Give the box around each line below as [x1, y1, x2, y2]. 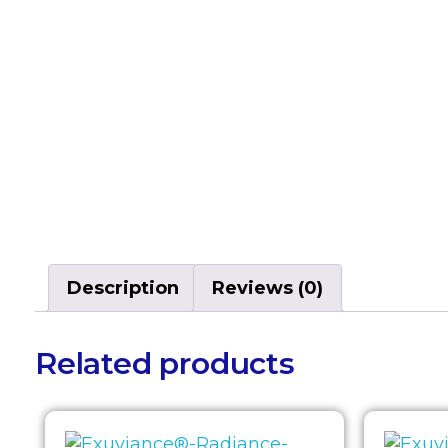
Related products [35, 344, 295, 382]
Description [67, 276, 179, 299]
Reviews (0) [212, 276, 323, 299]
